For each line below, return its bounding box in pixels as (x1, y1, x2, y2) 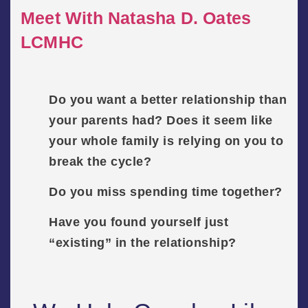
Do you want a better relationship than (49, 93, 287, 107)
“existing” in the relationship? (49, 236, 236, 250)
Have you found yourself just (49, 215, 229, 230)
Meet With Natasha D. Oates (21, 8, 252, 28)
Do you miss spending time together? (49, 185, 283, 199)
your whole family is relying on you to (49, 134, 284, 148)
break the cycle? (49, 155, 152, 169)
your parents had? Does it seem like (49, 113, 273, 128)
